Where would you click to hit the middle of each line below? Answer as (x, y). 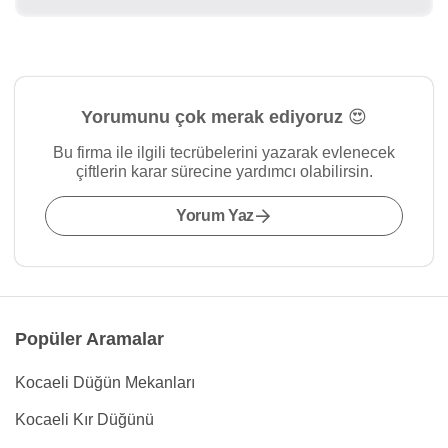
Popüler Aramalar (89, 339)
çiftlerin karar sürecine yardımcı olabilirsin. (224, 171)
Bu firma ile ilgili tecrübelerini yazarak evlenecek (224, 152)
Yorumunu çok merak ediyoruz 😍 (224, 117)
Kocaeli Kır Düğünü (84, 419)
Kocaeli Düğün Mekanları (105, 382)
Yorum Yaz (215, 215)
